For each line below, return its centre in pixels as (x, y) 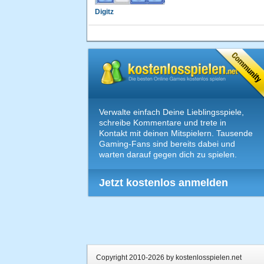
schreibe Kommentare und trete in (163, 122)
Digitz (104, 11)
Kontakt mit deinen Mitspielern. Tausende (176, 133)
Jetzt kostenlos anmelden (164, 182)
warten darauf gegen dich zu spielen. (168, 154)
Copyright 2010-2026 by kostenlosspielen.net (169, 257)
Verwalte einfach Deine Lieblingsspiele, (171, 112)
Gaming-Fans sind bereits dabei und (167, 143)
